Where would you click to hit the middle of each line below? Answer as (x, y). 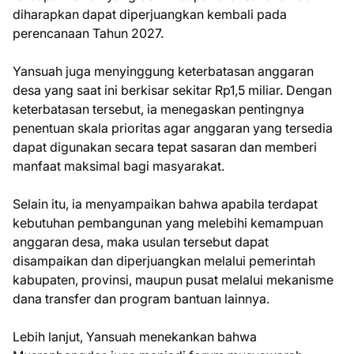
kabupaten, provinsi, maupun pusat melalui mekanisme (173, 280)
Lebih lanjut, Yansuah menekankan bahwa (135, 337)
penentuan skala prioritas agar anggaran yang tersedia (173, 128)
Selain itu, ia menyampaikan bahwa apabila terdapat (165, 204)
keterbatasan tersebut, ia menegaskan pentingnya (158, 109)
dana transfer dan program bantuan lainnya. (141, 299)
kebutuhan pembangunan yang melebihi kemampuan (168, 223)
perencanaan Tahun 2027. (88, 33)
